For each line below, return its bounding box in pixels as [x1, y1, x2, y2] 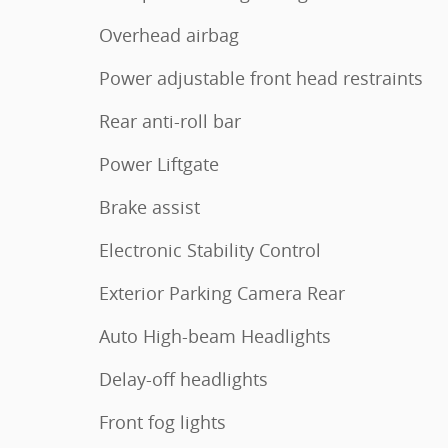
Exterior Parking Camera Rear [99, 281, 345, 305]
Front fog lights [99, 410, 226, 434]
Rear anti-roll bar [99, 109, 241, 133]
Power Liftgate [99, 152, 219, 176]
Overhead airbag [99, 23, 239, 47]
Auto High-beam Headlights [99, 324, 331, 348]
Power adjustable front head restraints [99, 66, 423, 90]
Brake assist [99, 195, 200, 219]
